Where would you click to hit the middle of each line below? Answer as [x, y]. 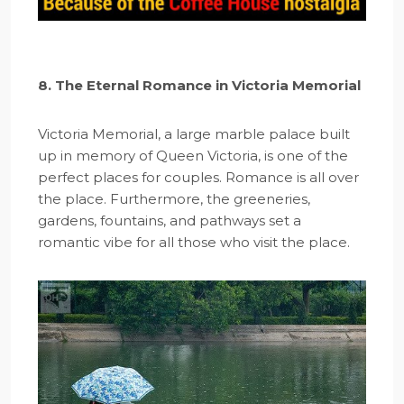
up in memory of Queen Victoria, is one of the [193, 155]
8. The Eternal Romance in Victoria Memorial [199, 85]
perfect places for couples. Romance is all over [198, 177]
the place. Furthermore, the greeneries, [174, 198]
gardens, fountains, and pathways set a [170, 220]
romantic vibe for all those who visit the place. [194, 242]
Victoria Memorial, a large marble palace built [194, 133]
